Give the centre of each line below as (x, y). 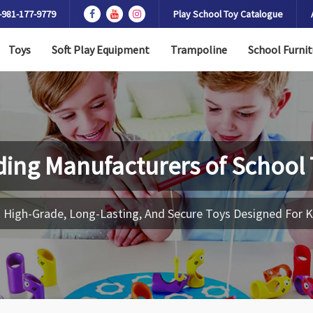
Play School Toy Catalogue (228, 14)
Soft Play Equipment (100, 50)
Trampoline (198, 50)
